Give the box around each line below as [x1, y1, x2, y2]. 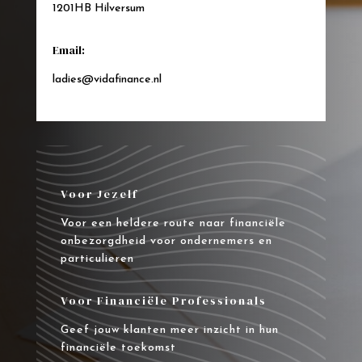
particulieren [60, 253, 134, 266]
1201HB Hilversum [52, 2, 145, 15]
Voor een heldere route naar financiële [60, 217, 286, 230]
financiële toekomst [60, 342, 176, 355]
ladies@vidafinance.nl [52, 74, 162, 86]
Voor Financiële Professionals [60, 293, 267, 309]
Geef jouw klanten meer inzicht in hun [60, 324, 279, 337]
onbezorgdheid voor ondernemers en [60, 235, 272, 248]
